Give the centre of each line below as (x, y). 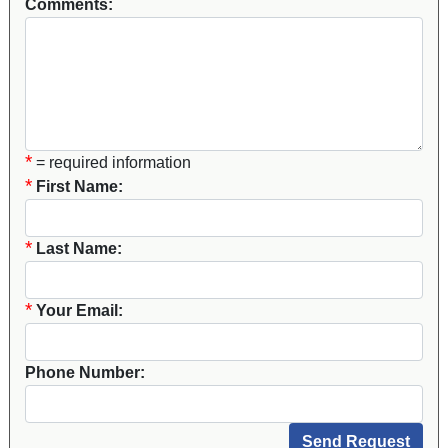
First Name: (79, 186)
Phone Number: (85, 372)
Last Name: (79, 248)
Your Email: (79, 310)
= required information (111, 162)
